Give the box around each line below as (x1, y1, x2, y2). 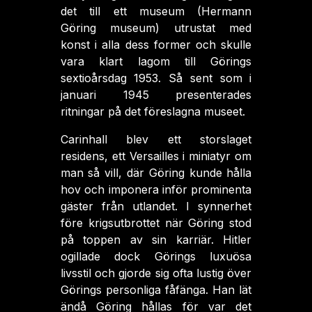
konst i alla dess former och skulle (60, 38, 252, 52)
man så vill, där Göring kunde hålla (60, 166, 252, 180)
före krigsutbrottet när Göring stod (60, 216, 252, 230)
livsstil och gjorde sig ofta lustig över (60, 266, 252, 280)
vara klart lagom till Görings (60, 54, 252, 68)
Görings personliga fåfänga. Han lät (60, 283, 252, 297)
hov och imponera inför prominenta (60, 182, 252, 196)
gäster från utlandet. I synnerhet (60, 199, 252, 213)
